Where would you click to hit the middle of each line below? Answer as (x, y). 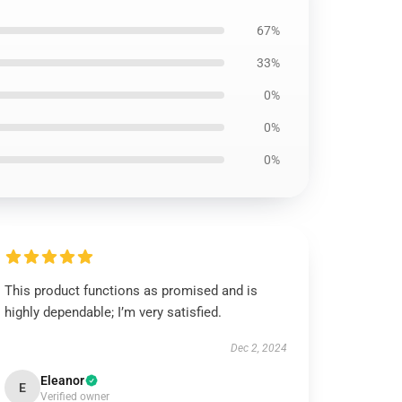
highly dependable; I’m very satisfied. (114, 312)
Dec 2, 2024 (258, 348)
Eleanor (63, 380)
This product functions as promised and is (131, 291)
